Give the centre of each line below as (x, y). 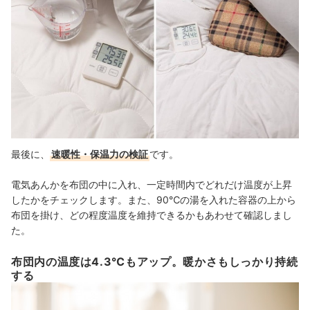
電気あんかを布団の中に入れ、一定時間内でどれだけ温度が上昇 (152, 184)
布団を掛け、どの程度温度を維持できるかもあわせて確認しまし (152, 215)
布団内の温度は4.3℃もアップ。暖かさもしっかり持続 (155, 261)
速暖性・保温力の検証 (100, 154)
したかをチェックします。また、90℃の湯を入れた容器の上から (154, 199)
